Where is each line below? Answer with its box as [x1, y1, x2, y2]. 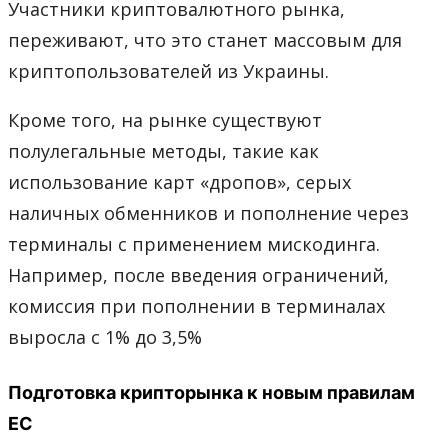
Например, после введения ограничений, [8, 262, 389, 287]
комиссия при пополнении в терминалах [8, 293, 385, 318]
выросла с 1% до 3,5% [8, 324, 202, 349]
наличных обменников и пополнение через [8, 200, 409, 225]
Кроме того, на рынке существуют [8, 107, 322, 132]
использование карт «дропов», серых [8, 169, 351, 194]
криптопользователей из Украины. [8, 58, 329, 83]
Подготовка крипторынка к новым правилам [8, 379, 415, 405]
